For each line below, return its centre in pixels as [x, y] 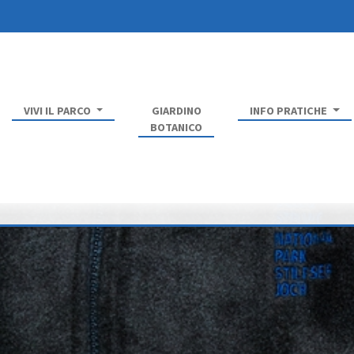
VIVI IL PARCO [59, 110]
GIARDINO [176, 110]
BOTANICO [177, 127]
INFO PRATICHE [290, 110]
